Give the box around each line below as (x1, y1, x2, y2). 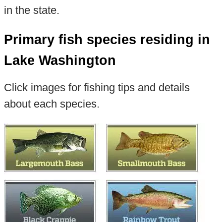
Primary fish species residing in (3, 32, 210, 48)
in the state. (3, 4, 59, 17)
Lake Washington (3, 53, 116, 68)
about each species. (3, 97, 100, 110)
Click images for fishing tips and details (3, 81, 190, 94)
